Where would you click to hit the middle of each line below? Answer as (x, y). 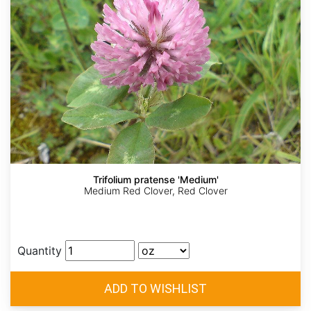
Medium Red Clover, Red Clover (155, 191)
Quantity (40, 251)
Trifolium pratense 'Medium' (155, 180)
